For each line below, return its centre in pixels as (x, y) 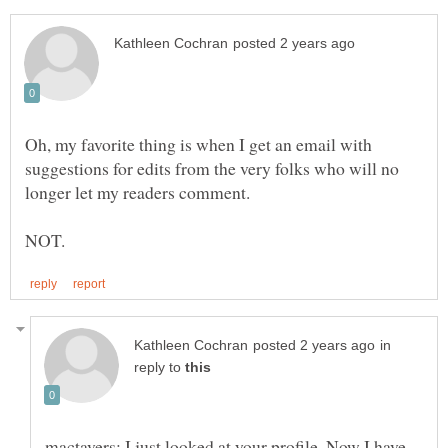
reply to (159, 367)
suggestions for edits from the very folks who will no (212, 167)
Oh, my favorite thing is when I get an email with (198, 143)
